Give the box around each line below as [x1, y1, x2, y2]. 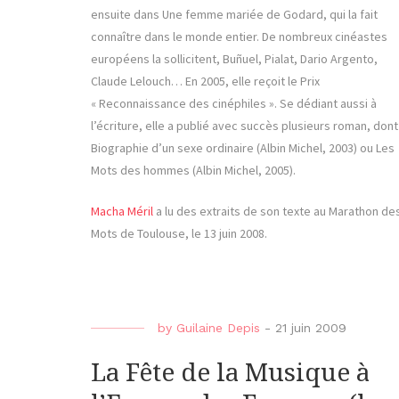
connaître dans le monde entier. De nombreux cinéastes [91, 28, 387, 45]
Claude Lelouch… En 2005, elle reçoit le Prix [91, 73, 320, 90]
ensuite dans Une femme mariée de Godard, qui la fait [91, 6, 378, 23]
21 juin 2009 [275, 321, 346, 336]
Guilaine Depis [176, 321, 260, 336]
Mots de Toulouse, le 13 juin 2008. [91, 225, 267, 242]
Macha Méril [91, 203, 153, 220]
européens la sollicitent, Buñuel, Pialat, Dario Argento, [91, 51, 378, 68]
